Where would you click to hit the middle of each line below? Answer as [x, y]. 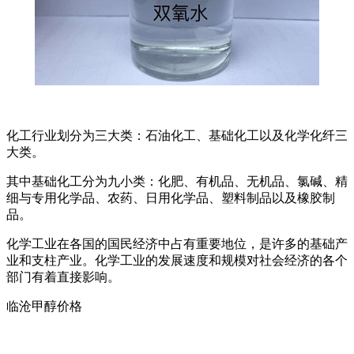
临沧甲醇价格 [44, 307]
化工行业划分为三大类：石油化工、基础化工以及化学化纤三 [177, 136]
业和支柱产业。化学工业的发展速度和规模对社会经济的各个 [177, 261]
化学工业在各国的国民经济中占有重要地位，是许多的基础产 [177, 244]
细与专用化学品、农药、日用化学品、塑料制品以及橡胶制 [171, 198]
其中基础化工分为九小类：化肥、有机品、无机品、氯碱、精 [177, 182]
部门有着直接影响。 [63, 277]
